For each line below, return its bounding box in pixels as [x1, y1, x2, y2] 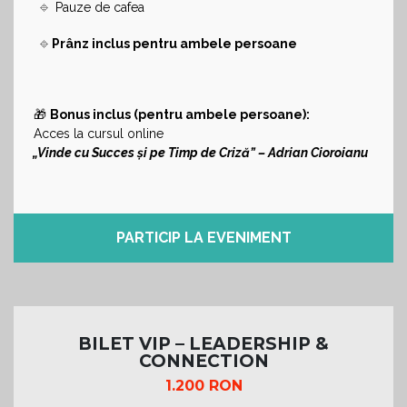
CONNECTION [138, 350, 269, 372]
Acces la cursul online [30, 125, 164, 141]
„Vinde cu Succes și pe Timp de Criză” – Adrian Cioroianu [30, 144, 368, 160]
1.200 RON [164, 376, 243, 394]
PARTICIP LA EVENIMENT [115, 228, 292, 246]
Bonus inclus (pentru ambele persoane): [50, 106, 310, 122]
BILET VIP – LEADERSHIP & [78, 333, 329, 354]
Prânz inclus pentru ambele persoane [52, 35, 297, 51]
